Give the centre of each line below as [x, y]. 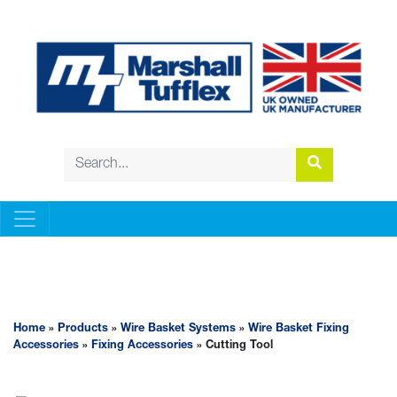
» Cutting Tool [233, 346]
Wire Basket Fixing [299, 330]
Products [83, 330]
